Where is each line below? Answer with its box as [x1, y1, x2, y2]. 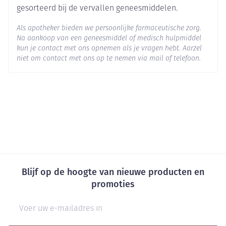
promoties [91, 179, 135, 190]
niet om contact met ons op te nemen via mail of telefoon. [17, 55, 201, 63]
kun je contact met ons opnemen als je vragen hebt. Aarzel [17, 45, 202, 52]
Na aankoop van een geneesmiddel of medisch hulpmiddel [17, 35, 201, 42]
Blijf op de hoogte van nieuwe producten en [22, 166, 204, 178]
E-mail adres [8, 198, 53, 207]
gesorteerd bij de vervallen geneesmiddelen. [17, 5, 178, 13]
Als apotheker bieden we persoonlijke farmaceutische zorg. [17, 25, 201, 32]
